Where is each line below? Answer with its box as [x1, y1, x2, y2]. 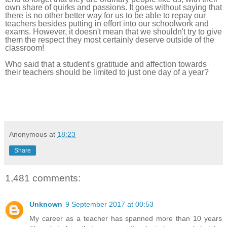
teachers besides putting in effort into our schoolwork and [5, 19, 209, 28]
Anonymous [9, 130, 47, 139]
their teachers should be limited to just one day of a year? [5, 68, 211, 77]
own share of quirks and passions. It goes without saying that [5, 3, 222, 12]
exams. [5, 27, 33, 36]
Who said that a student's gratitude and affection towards [5, 60, 207, 69]
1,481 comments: [5, 172, 81, 183]
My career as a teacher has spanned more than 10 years [29, 214, 222, 222]
